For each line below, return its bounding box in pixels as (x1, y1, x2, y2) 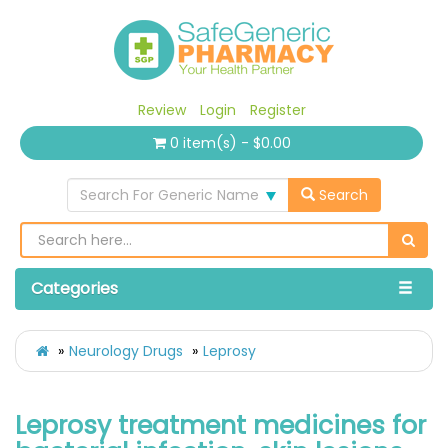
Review (137, 100, 186, 120)
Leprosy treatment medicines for (15, 408, 426, 444)
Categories (31, 277, 118, 301)
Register (249, 100, 306, 120)
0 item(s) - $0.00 (169, 133, 291, 154)
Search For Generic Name (80, 185, 259, 206)
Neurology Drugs (69, 341, 183, 362)
